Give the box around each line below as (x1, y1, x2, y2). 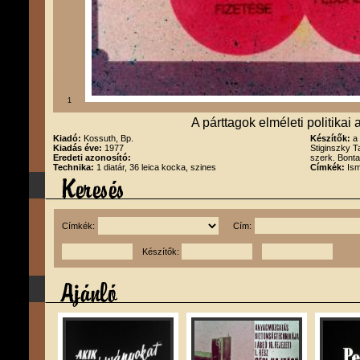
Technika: (53, 162, 96, 172)
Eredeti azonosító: (53, 153, 131, 162)
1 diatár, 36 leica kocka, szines (96, 162, 216, 172)
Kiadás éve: (53, 143, 104, 153)
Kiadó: (53, 133, 84, 143)
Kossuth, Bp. (84, 133, 133, 143)
